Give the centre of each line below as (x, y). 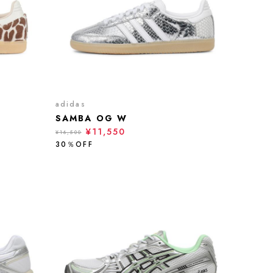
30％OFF (74, 144)
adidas (71, 104)
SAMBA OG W (91, 118)
